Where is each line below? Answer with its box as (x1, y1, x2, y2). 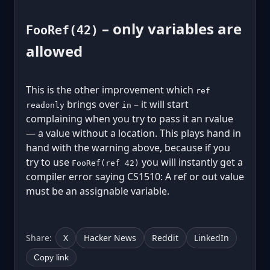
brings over (64, 97, 122, 111)
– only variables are (98, 18, 242, 39)
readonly (26, 100, 64, 110)
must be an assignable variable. (26, 184, 169, 198)
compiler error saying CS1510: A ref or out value (26, 169, 244, 183)
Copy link (34, 252, 69, 262)
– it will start (131, 97, 189, 111)
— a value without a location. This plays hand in (26, 126, 241, 140)
